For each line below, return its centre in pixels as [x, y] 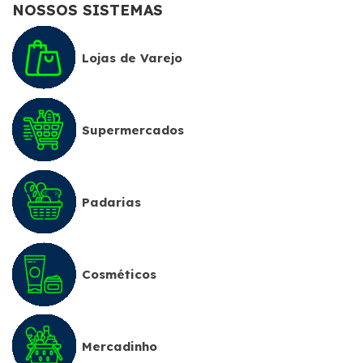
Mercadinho [120, 346]
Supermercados [133, 130]
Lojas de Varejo [132, 58]
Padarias [111, 202]
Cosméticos [119, 274]
